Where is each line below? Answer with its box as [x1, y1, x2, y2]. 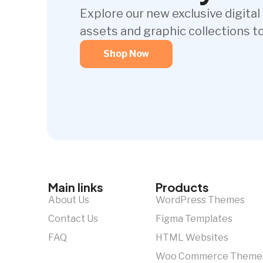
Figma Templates [156, 213, 233, 225]
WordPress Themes [156, 194, 245, 206]
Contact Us [48, 213, 98, 225]
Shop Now [103, 48, 149, 60]
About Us [48, 194, 89, 206]
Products [156, 180, 210, 195]
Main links [48, 180, 103, 195]
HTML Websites [156, 232, 229, 244]
